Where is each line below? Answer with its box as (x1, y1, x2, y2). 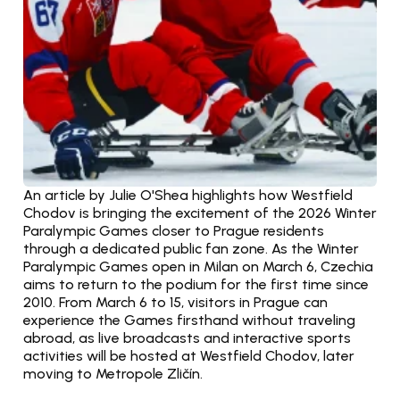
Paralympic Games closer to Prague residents (23, 222, 324, 239)
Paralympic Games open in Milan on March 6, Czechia (23, 258, 373, 275)
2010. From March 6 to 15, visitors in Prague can (23, 294, 328, 311)
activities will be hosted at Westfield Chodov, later (23, 347, 354, 364)
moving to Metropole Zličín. (23, 365, 203, 382)
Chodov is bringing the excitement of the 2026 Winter (23, 204, 377, 221)
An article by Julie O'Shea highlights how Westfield (23, 187, 353, 204)
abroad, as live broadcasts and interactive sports (23, 329, 351, 346)
